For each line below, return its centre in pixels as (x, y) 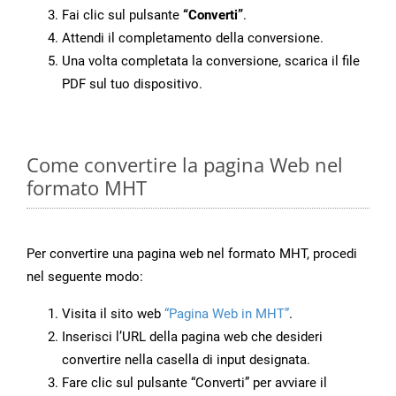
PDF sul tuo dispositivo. (132, 84)
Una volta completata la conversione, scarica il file (211, 61)
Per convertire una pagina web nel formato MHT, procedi (192, 254)
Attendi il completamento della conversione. (193, 38)
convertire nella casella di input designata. (186, 360)
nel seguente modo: (85, 277)
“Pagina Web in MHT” (227, 314)
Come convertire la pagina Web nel (185, 165)
